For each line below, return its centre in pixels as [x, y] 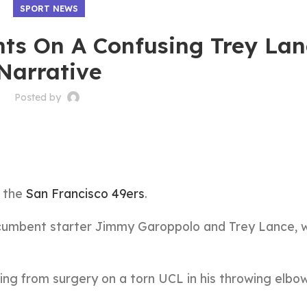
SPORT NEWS [49, 9]
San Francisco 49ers [85, 193]
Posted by [39, 97]
